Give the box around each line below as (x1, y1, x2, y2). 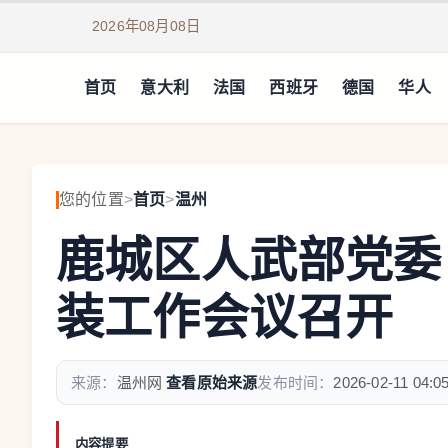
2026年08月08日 (92, 17, 201, 34)
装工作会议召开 (56, 291, 394, 344)
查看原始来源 (166, 374, 258, 391)
